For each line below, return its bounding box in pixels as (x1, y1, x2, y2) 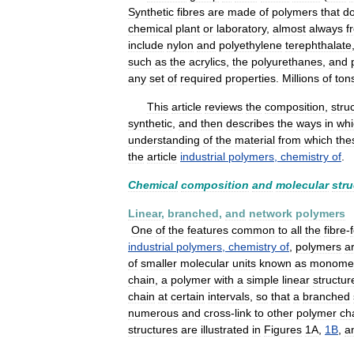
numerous (128, 307, 179, 319)
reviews (205, 100, 243, 113)
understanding (128, 134, 200, 146)
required (180, 72, 222, 85)
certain (171, 290, 205, 303)
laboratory (217, 22, 266, 35)
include (128, 39, 164, 51)
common (232, 224, 275, 236)
